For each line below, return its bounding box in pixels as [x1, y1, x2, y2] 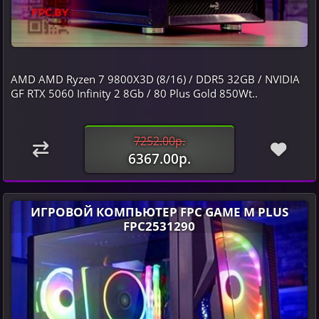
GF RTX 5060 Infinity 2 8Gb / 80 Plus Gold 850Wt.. [10, 86, 258, 101]
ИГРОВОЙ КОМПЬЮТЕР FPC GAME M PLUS [30, 203, 288, 221]
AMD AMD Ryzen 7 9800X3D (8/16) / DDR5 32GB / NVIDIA [10, 72, 300, 87]
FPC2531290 [123, 217, 196, 235]
